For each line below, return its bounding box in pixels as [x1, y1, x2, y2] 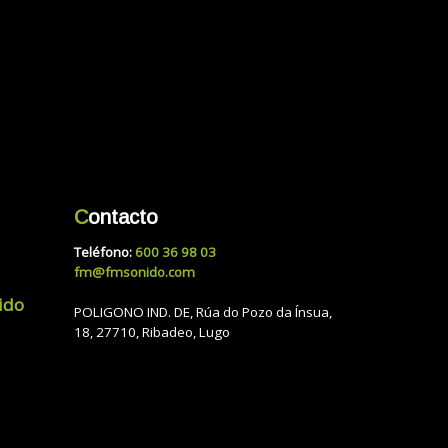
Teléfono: [73, 243, 135, 262]
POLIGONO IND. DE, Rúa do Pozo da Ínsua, [73, 303, 332, 322]
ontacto [87, 205, 158, 228]
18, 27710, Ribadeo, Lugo [73, 323, 230, 342]
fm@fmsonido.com [73, 263, 195, 282]
